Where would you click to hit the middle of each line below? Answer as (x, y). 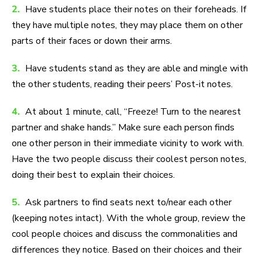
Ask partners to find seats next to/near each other (128, 203)
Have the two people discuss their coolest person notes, (129, 159)
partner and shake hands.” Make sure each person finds (123, 128)
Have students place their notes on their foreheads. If (136, 10)
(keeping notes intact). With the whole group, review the (129, 218)
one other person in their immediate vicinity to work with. (128, 144)
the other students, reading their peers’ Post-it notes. (122, 85)
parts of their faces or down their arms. (92, 41)
